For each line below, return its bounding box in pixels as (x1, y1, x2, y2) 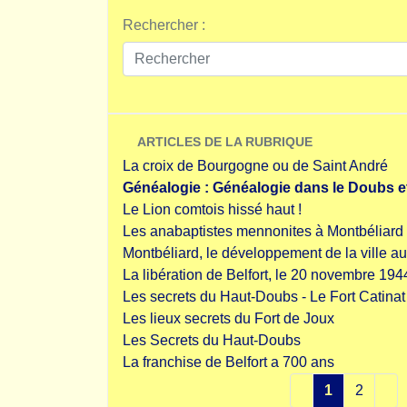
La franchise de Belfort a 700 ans (123, 354, 334, 370)
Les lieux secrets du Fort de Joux (123, 311, 334, 326)
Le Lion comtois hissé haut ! (123, 202, 302, 217)
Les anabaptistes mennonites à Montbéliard (123, 223, 403, 239)
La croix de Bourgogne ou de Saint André (123, 158, 388, 174)
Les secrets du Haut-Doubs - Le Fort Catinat (123, 289, 405, 304)
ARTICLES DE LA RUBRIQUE (137, 134, 313, 149)
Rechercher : (123, 17, 205, 33)
